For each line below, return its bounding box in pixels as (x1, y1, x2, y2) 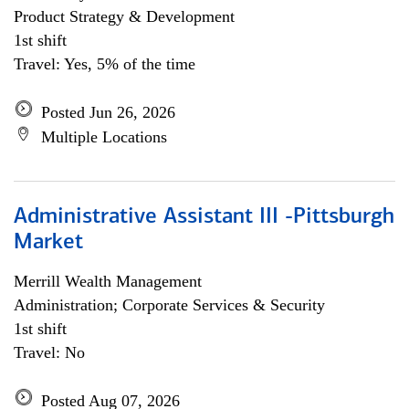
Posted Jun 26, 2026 (41, 103, 175, 121)
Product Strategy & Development (14, 7, 235, 26)
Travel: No (14, 343, 85, 362)
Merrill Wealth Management (14, 272, 202, 290)
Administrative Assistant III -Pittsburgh (14, 206, 394, 228)
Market (14, 232, 83, 254)
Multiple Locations (41, 128, 167, 146)
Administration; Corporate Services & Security (14, 296, 325, 314)
